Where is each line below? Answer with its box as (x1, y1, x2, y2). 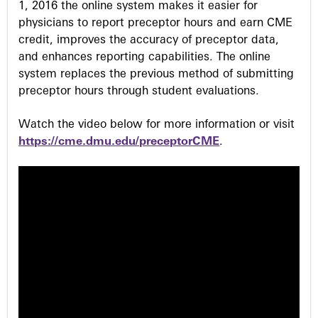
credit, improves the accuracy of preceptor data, (18, 35, 279, 47)
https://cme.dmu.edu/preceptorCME (18, 136, 219, 148)
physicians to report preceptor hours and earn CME (18, 18, 292, 30)
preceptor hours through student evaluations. (18, 86, 259, 98)
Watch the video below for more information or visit (18, 119, 295, 131)
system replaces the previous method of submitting (18, 69, 294, 81)
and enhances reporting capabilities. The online (18, 52, 270, 64)
